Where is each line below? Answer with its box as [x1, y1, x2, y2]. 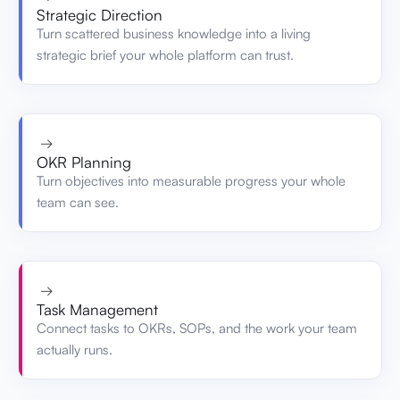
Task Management [37, 299, 158, 319]
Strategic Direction [37, 4, 162, 24]
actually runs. [37, 340, 112, 358]
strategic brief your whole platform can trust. [37, 46, 294, 63]
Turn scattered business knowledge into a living [37, 24, 311, 42]
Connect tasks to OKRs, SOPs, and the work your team [37, 319, 357, 337]
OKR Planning [37, 152, 131, 171]
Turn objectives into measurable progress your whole [37, 171, 346, 189]
